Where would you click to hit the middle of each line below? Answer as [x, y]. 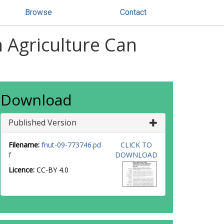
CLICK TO [136, 145]
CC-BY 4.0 [52, 170]
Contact [133, 12]
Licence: [22, 170]
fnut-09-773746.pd [71, 145]
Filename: [24, 145]
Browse [38, 12]
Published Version [42, 122]
